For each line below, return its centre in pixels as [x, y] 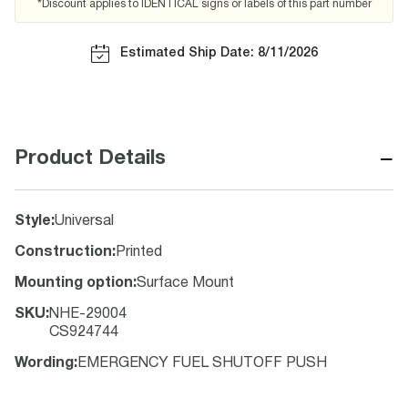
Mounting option [74, 283]
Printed [139, 252]
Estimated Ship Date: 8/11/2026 [219, 53]
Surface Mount [185, 283]
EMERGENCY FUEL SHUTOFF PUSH [202, 363]
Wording [44, 363]
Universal [84, 221]
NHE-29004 [88, 314]
